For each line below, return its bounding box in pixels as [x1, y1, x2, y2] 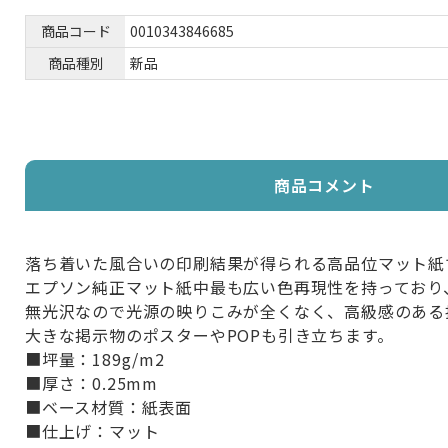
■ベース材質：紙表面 [25, 394, 193, 419]
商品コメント [273, 173, 375, 197]
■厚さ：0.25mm [25, 370, 158, 395]
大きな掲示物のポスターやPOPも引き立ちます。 [25, 322, 394, 347]
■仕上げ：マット [25, 418, 160, 443]
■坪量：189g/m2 [25, 346, 165, 371]
